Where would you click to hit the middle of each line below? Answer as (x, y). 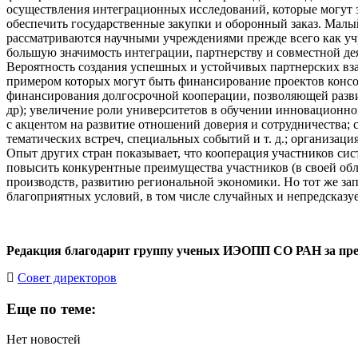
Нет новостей (44, 340)
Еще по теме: (51, 308)
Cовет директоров (67, 277)
